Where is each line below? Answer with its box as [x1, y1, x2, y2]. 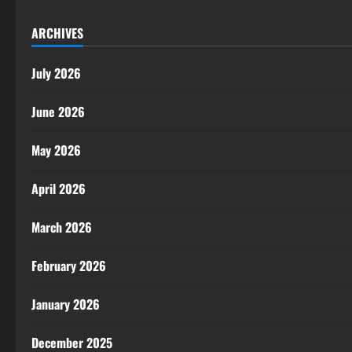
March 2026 [31, 218, 92, 236]
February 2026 [31, 256, 106, 275]
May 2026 [31, 141, 81, 159]
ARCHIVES [31, 24, 83, 42]
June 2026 [31, 102, 85, 121]
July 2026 [31, 64, 81, 82]
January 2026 [31, 295, 100, 313]
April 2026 [31, 179, 86, 198]
